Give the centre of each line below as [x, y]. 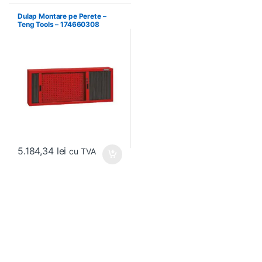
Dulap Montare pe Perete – [62, 16]
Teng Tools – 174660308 [58, 24]
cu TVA [82, 151]
